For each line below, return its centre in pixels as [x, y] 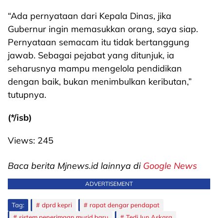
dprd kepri [57, 205]
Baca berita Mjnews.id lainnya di [75, 166]
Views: [21, 140]
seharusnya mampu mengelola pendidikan [95, 68]
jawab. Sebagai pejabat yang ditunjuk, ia [91, 55]
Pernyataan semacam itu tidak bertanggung [99, 42]
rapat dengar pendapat [125, 205]
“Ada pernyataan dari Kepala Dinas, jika [90, 16]
